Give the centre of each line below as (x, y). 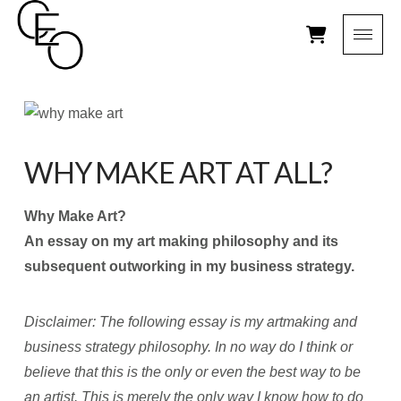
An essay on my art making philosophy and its (181, 241)
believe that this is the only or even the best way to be (192, 372)
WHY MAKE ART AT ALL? (178, 173)
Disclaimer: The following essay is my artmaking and (190, 322)
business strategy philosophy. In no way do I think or (188, 347)
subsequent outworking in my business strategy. (189, 266)
